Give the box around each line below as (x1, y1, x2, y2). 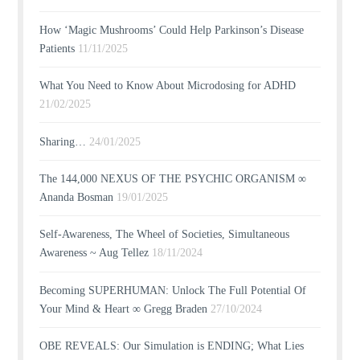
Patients (39, 42, 76, 55)
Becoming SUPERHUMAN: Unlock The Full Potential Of (39, 284, 307, 297)
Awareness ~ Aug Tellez (39, 247, 149, 260)
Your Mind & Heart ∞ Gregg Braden (39, 302, 208, 315)
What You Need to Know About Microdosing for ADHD (39, 80, 297, 92)
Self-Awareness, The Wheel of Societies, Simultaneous (39, 228, 290, 241)
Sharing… (39, 135, 87, 148)
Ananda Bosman (39, 191, 114, 203)
